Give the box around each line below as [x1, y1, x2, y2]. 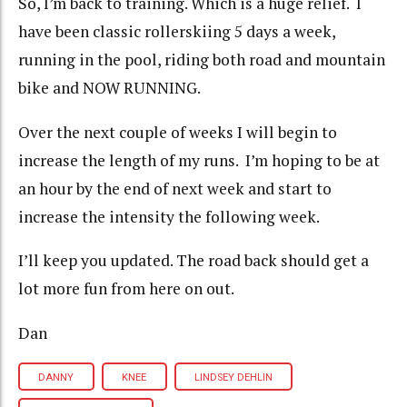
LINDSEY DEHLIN [194, 371, 273, 383]
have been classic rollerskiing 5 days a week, [18, 21, 335, 43]
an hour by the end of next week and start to [18, 177, 332, 199]
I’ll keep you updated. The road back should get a [18, 250, 369, 272]
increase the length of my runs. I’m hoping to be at [18, 149, 380, 171]
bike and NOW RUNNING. [18, 77, 201, 99]
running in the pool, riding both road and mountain [18, 49, 385, 71]
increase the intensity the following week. [18, 205, 320, 227]
